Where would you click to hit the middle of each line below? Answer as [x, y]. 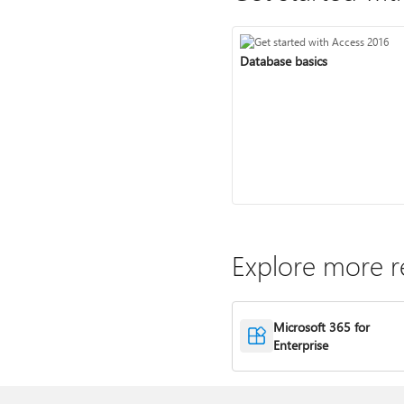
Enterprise [301, 344]
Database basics [283, 60]
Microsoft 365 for [322, 326]
